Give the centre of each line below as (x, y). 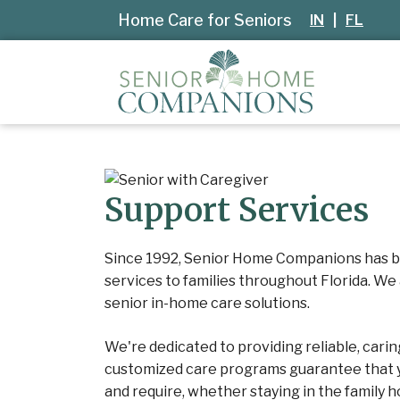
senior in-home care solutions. (207, 303)
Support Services (237, 210)
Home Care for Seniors (205, 20)
